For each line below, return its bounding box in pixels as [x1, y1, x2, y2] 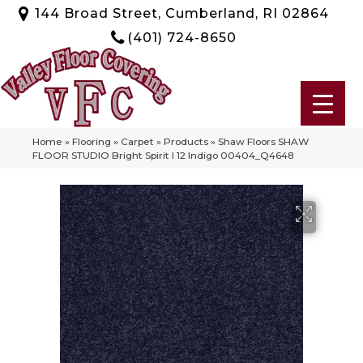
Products [164, 135, 208, 147]
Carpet [121, 135, 154, 147]
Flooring [72, 135, 111, 147]
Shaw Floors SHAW [218, 135, 309, 147]
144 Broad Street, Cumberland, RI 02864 [34, 5, 329, 21]
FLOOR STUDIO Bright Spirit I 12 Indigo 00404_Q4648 [32, 148, 294, 161]
